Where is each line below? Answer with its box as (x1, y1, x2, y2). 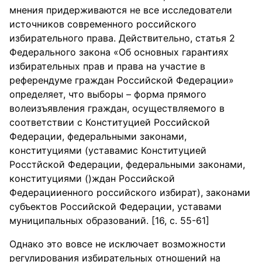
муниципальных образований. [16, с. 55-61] (9, 215, 209, 226)
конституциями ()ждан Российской (9, 173, 175, 184)
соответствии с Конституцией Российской (9, 116, 210, 128)
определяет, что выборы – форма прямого (9, 88, 206, 100)
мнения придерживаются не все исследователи (9, 4, 232, 16)
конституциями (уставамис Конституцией (9, 144, 206, 156)
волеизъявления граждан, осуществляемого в (9, 102, 225, 114)
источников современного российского (9, 18, 196, 30)
